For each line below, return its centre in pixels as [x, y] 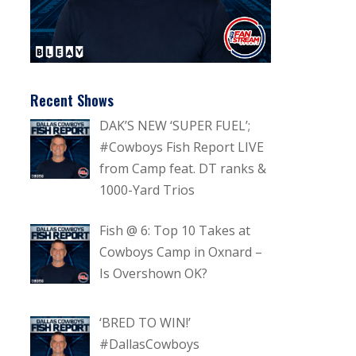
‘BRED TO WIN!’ [145, 322]
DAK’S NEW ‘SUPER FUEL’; [175, 126]
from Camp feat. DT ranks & [183, 169]
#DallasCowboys [150, 344]
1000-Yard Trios [147, 190]
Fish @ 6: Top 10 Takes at [175, 231]
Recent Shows [72, 101]
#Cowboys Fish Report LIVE [182, 147]
